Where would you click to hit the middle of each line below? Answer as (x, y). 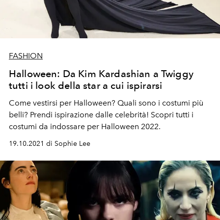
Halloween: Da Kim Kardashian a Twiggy (101, 73)
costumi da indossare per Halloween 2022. (85, 126)
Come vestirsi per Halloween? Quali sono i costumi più (106, 103)
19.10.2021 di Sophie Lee (50, 143)
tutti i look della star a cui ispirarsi (86, 85)
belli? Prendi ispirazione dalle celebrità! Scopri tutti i (101, 114)
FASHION (26, 55)
